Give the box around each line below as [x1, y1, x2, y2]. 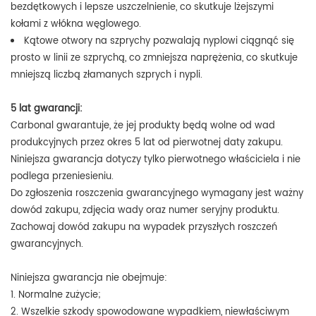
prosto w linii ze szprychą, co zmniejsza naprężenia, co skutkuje [11, 50, 298, 66]
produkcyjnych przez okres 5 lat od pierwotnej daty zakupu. [11, 135, 283, 150]
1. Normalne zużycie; [11, 287, 101, 303]
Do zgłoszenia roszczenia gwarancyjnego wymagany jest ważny [11, 186, 303, 201]
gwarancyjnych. [11, 236, 83, 252]
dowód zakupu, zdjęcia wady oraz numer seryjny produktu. [11, 202, 279, 218]
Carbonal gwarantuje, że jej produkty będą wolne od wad [11, 118, 275, 133]
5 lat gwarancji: [11, 101, 83, 116]
